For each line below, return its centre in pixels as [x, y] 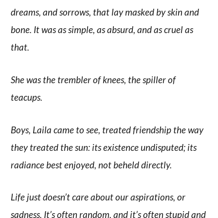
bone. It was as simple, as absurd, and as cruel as [102, 30]
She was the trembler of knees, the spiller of [93, 80]
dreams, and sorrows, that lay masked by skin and [105, 12]
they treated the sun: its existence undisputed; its [104, 147]
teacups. [27, 97]
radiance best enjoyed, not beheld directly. [91, 164]
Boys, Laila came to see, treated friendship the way [107, 129]
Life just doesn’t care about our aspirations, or [98, 197]
